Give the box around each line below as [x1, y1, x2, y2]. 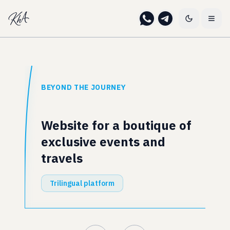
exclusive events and [41, 133, 165, 150]
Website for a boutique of [41, 117, 191, 133]
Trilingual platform [50, 179, 114, 188]
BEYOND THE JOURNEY [41, 83, 126, 92]
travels [41, 150, 83, 166]
